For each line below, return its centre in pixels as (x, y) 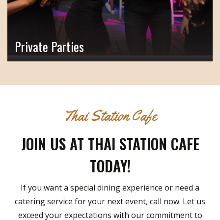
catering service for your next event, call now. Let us (110, 202)
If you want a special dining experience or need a (110, 188)
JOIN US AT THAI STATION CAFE (110, 144)
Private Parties (49, 47)
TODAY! (110, 166)
